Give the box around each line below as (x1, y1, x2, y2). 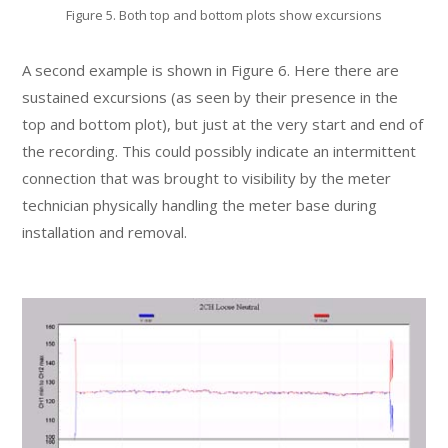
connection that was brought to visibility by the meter (22, 167, 392, 188)
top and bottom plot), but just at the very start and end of (22, 113, 424, 134)
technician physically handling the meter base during (22, 194, 378, 215)
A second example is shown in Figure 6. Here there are (22, 59, 400, 80)
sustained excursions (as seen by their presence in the (22, 86, 399, 107)
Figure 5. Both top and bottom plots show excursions (66, 5, 382, 24)
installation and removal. (22, 221, 188, 242)
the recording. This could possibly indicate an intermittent (22, 140, 417, 161)
